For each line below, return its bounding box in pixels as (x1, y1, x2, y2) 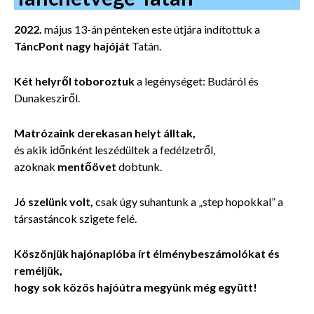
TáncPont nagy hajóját (14, 39, 130, 53)
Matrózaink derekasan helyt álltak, (14, 125, 196, 139)
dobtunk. (118, 159, 162, 173)
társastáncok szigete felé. (14, 211, 137, 225)
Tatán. (130, 39, 161, 53)
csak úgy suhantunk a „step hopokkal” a (93, 194, 283, 208)
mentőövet (57, 159, 118, 173)
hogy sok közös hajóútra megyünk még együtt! (14, 280, 257, 294)
